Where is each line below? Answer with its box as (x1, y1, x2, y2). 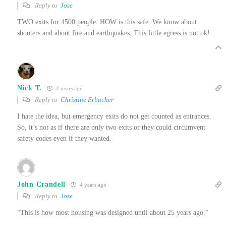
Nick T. (17, 84, 42, 92)
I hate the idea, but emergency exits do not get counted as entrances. (17, 112, 211, 121)
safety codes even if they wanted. (17, 135, 111, 143)
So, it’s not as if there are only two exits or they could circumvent (17, 124, 205, 132)
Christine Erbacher (61, 96, 114, 104)
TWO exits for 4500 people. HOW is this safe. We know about (17, 18, 197, 26)
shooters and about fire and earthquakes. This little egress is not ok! (17, 29, 210, 37)
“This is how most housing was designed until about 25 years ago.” (17, 209, 208, 217)
